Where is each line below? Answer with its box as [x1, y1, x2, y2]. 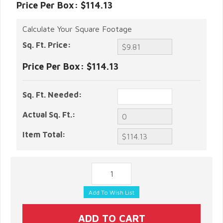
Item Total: [22, 129, 66, 139]
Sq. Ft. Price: [22, 40, 71, 49]
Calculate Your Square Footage [22, 24, 132, 33]
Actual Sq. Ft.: [22, 110, 76, 119]
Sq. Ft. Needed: [22, 90, 82, 99]
